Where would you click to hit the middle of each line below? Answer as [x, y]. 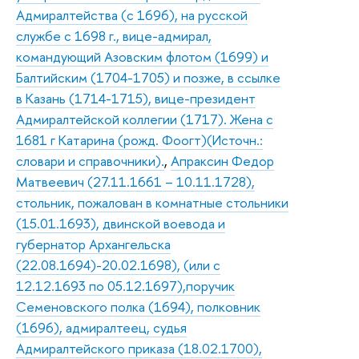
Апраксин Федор [222, 160]
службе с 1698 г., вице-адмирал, [114, 35]
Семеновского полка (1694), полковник [138, 306]
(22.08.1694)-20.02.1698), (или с [118, 264]
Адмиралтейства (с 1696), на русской [132, 14]
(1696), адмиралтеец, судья [101, 327]
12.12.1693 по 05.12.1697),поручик [125, 285]
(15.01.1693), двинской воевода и [121, 223]
